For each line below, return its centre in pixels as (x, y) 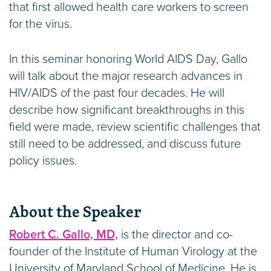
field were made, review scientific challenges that (135, 127)
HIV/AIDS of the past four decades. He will (117, 93)
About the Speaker (75, 212)
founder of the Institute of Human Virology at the (133, 252)
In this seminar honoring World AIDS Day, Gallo (128, 60)
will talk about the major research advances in (126, 77)
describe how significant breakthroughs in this (127, 110)
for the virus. (41, 24)
